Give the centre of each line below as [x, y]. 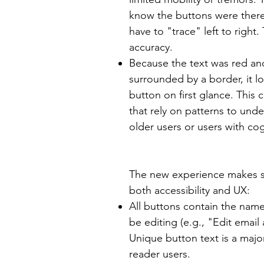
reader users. [160, 254]
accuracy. [151, 47]
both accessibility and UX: [189, 190]
